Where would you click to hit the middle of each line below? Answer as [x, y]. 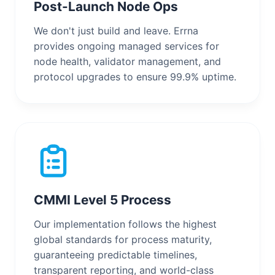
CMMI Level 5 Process [103, 199]
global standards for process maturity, [123, 239]
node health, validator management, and [127, 61]
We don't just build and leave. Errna [116, 30]
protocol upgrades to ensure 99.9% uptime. [135, 76]
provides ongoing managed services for [126, 46]
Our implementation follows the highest [125, 224]
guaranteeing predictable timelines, [115, 254]
